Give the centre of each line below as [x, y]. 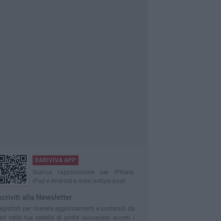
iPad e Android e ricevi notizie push [79, 181]
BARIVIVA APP [55, 160]
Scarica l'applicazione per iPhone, [83, 172]
